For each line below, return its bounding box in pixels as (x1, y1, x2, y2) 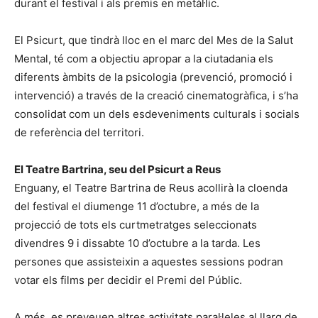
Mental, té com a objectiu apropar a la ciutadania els (14, 51, 273, 65)
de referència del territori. (14, 125, 144, 139)
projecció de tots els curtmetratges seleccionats (14, 217, 257, 231)
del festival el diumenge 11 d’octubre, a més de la (14, 199, 259, 213)
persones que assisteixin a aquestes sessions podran (14, 254, 283, 268)
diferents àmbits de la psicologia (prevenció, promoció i (14, 70, 292, 84)
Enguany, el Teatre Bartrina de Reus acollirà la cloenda (14, 180, 287, 194)
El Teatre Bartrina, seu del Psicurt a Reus (14, 162, 221, 176)
